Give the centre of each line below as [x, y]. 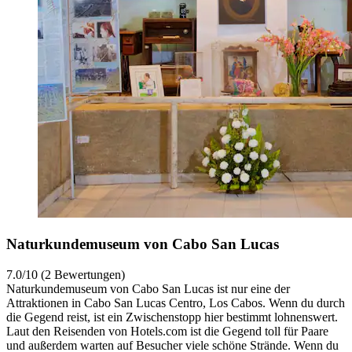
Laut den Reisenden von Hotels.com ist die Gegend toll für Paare [167, 331]
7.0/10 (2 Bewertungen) [66, 274]
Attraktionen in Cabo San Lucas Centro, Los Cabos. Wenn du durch [176, 302]
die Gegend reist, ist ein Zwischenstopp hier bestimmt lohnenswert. [172, 317]
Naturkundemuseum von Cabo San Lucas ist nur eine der [148, 288]
